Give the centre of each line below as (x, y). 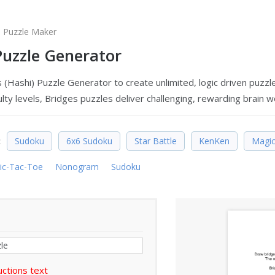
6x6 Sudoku (89, 141)
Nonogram (77, 167)
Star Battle (155, 141)
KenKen (214, 141)
